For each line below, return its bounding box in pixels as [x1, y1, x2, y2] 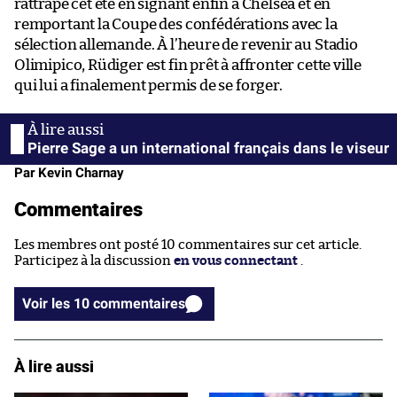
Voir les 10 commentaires [93, 294, 185, 312]
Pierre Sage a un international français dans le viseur [27, 138, 389, 157]
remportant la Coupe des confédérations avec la [14, 16, 338, 32]
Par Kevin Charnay [14, 164, 124, 181]
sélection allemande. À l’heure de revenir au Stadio [14, 36, 358, 52]
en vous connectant [174, 253, 298, 268]
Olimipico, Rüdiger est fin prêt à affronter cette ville [14, 57, 362, 73]
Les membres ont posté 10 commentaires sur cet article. [14, 237, 362, 252]
